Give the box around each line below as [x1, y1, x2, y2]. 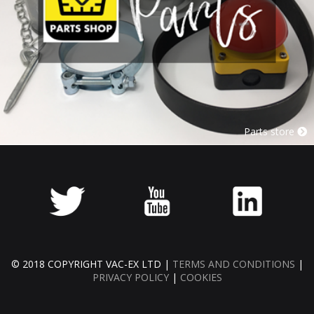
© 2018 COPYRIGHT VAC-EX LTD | [11, 257, 172, 271]
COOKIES [179, 271, 222, 284]
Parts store [244, 125, 297, 138]
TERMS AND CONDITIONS [172, 257, 295, 271]
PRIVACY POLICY [92, 271, 169, 284]
